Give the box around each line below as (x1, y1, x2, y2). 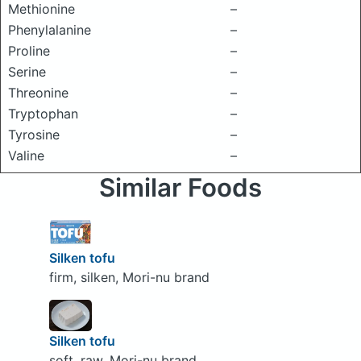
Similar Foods (99, 172, 262, 203)
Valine (8, 147, 44, 164)
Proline (8, 43, 50, 59)
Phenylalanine (8, 22, 91, 38)
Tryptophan (8, 106, 78, 122)
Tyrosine (8, 127, 60, 143)
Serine (8, 64, 46, 80)
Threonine (8, 85, 68, 101)
